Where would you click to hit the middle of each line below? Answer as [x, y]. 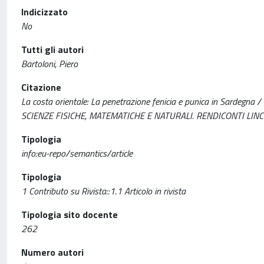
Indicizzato [44, 12]
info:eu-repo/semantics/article [77, 153]
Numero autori [52, 252]
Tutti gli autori [52, 49]
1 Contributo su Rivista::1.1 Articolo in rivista [103, 191]
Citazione [41, 87]
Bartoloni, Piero [49, 64]
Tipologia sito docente [70, 214]
